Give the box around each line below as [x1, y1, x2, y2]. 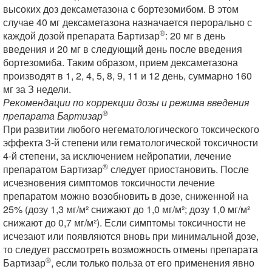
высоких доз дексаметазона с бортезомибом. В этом [3, 2, 239, 16]
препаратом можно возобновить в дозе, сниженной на [3, 189, 248, 203]
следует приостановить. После [108, 162, 249, 176]
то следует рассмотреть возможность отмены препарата [3, 242, 258, 256]
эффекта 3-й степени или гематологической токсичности [3, 135, 258, 149]
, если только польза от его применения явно [51, 256, 254, 270]
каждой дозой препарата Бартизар [3, 29, 160, 42]
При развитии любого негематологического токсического [3, 122, 259, 136]
